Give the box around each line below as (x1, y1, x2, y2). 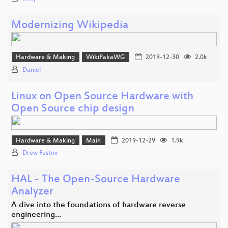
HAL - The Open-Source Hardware (11, 174, 180, 187)
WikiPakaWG (86, 54, 125, 62)
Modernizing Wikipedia (11, 19, 128, 33)
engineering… (11, 210, 61, 220)
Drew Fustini (22, 150, 58, 157)
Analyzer (11, 186, 53, 199)
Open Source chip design (11, 102, 134, 116)
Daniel (22, 66, 41, 74)
